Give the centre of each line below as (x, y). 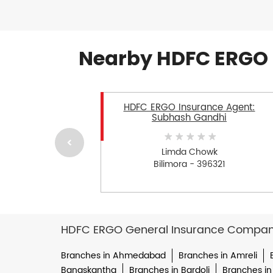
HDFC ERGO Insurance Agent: (189, 108)
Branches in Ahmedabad (113, 256)
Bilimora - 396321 (189, 164)
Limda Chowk (189, 152)
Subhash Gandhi (189, 118)
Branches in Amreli (218, 256)
